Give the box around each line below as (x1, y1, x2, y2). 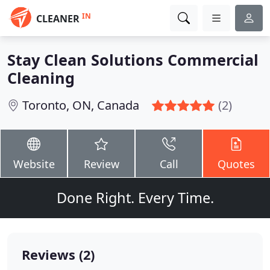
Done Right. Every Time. (56, 188, 214, 207)
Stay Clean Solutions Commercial (7, 49, 259, 70)
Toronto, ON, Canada (22, 97, 139, 113)
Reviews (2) (22, 246, 95, 263)
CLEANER (36, 12, 80, 25)
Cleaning (7, 67, 75, 88)
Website (13, 157, 55, 171)
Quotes (218, 157, 255, 171)
